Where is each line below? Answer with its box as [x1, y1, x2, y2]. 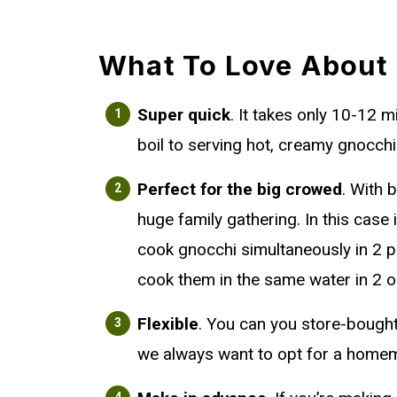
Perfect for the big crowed [137, 178, 342, 199]
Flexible [137, 313, 198, 334]
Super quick [137, 104, 230, 125]
